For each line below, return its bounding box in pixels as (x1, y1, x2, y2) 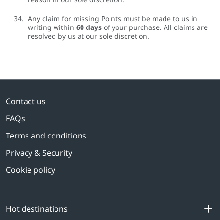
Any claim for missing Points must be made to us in (28, 14, 197, 24)
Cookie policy (6, 165, 55, 176)
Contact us (6, 96, 46, 107)
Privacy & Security (6, 147, 72, 159)
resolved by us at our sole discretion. (28, 31, 149, 41)
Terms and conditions (6, 130, 86, 141)
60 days (76, 23, 102, 32)
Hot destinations (6, 203, 68, 215)
